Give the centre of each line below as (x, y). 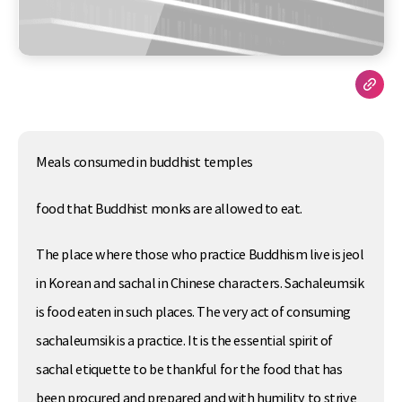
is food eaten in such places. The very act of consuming (193, 312)
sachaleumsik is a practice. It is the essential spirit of (185, 341)
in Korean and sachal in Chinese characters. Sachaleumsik (200, 283)
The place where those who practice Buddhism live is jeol (200, 254)
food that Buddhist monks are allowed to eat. (170, 209)
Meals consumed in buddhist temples (144, 163)
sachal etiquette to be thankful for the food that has (189, 369)
